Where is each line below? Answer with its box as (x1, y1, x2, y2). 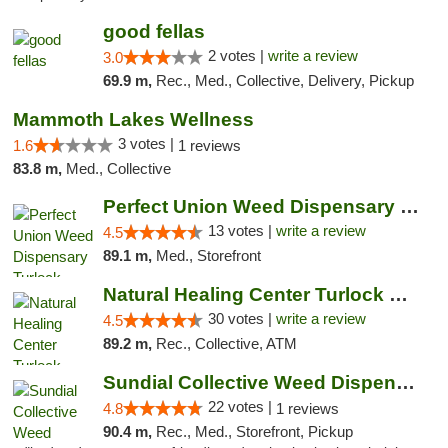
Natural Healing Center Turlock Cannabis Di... (388, 284, 408, 305)
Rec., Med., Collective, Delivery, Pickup (155, 72, 414, 89)
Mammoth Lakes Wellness (13, 109, 254, 130)
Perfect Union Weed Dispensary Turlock (399, 196, 419, 217)
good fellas (102, 21, 205, 42)
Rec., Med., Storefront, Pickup (155, 423, 353, 440)
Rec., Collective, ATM (155, 335, 297, 352)
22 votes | (207, 398, 276, 415)
